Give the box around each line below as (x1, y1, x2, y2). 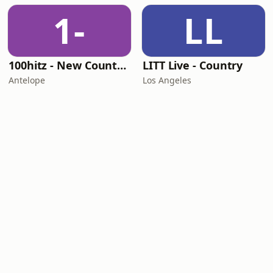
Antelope (9, 74, 45, 86)
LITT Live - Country (143, 58, 243, 73)
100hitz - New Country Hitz (117, 58, 127, 73)
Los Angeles (143, 74, 191, 86)
